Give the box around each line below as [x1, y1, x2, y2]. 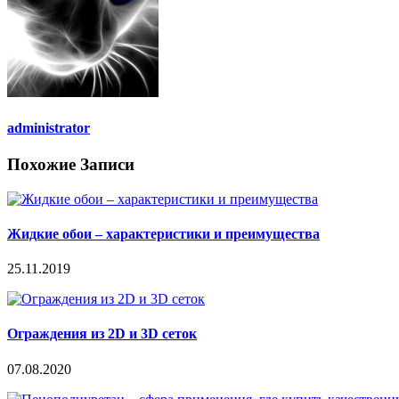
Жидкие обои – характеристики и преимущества [7, 225, 320, 241]
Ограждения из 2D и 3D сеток [7, 326, 197, 342]
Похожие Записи [7, 154, 134, 174]
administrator [7, 119, 90, 135]
